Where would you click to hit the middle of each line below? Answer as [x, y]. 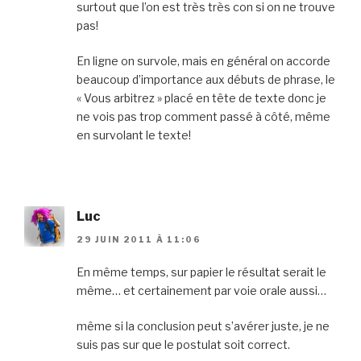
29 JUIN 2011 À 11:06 [139, 239]
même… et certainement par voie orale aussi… [201, 290]
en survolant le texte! [134, 135]
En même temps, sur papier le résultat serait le [201, 272]
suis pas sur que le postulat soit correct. [183, 344]
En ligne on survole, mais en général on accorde [203, 61]
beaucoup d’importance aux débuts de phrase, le [206, 80]
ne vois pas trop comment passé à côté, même [203, 117]
